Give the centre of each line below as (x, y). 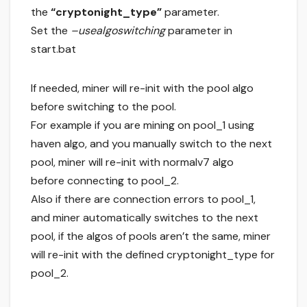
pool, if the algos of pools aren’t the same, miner (151, 236)
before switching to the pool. (103, 107)
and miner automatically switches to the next (145, 218)
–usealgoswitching (118, 31)
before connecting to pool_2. (105, 181)
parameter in (199, 31)
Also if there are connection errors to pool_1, (143, 199)
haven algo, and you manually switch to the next (151, 144)
